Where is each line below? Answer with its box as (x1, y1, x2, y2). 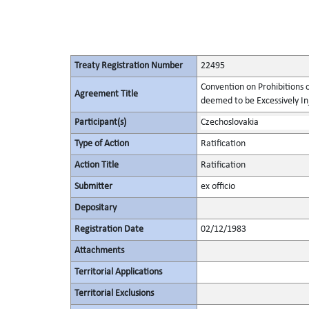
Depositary (74, 203, 117, 213)
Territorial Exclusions (74, 288, 154, 299)
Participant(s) (74, 117, 126, 128)
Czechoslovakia (200, 117, 259, 128)
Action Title (74, 160, 119, 170)
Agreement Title (74, 89, 138, 99)
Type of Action (74, 139, 129, 149)
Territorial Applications (74, 267, 162, 277)
